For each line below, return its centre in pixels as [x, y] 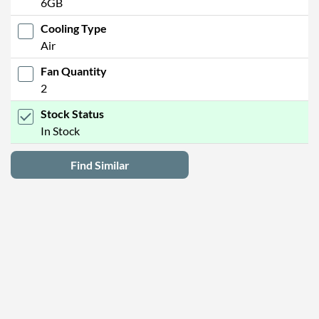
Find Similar [100, 164]
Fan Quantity [74, 70]
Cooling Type [74, 28]
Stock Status [72, 113]
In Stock [60, 130]
